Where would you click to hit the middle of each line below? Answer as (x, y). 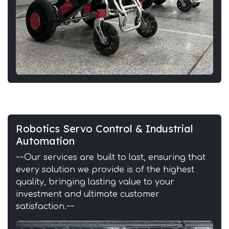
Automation (45, 141)
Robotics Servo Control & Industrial (105, 128)
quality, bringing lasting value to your (95, 182)
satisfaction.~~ (45, 206)
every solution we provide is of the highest (105, 169)
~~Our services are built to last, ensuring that (111, 157)
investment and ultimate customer (88, 194)
